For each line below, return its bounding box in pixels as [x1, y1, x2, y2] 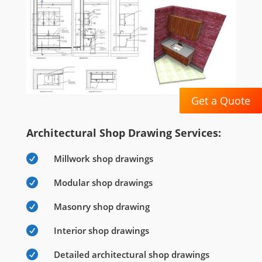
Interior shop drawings [53, 225, 149, 237]
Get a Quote [191, 94, 250, 108]
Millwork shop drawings [53, 153, 153, 165]
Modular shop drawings [53, 177, 153, 189]
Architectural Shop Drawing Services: [26, 126, 221, 140]
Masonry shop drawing [53, 201, 150, 213]
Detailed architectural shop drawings [53, 249, 209, 261]
